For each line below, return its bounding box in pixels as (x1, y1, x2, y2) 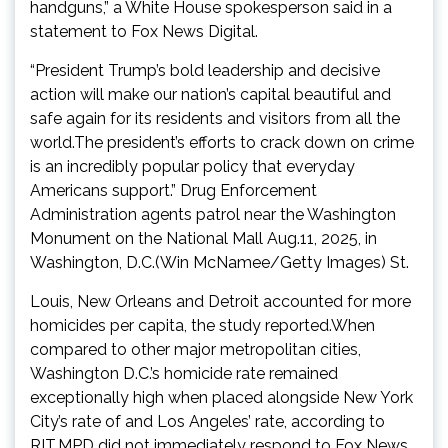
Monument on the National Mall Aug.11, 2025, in (30, 229, 377, 249)
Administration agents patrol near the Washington (30, 205, 396, 225)
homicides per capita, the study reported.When (30, 316, 375, 336)
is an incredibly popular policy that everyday (30, 157, 355, 177)
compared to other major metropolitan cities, (30, 340, 361, 360)
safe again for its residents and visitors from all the (30, 109, 400, 129)
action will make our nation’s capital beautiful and (30, 85, 391, 105)
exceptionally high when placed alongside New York (30, 388, 413, 408)
